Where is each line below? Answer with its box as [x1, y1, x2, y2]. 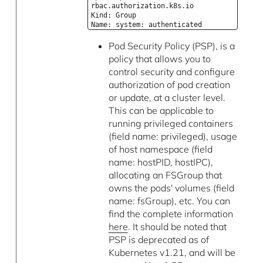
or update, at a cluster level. [108, 91, 225, 103]
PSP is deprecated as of [108, 233, 209, 245]
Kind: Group [91, 11, 137, 19]
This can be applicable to [108, 104, 214, 116]
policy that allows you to [108, 52, 211, 65]
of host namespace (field [108, 143, 213, 155]
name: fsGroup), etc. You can [108, 194, 230, 207]
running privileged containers [108, 117, 233, 129]
